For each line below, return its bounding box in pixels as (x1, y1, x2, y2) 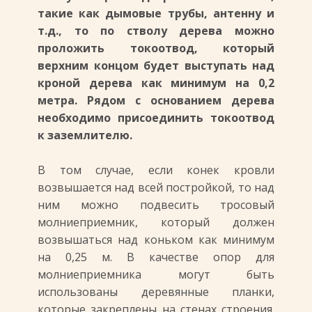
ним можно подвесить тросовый (38, 197, 274, 212)
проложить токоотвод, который (38, 40, 274, 56)
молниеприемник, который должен (38, 214, 274, 230)
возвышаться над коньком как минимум (38, 232, 274, 247)
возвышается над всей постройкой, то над (38, 180, 274, 195)
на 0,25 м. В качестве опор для (38, 249, 274, 265)
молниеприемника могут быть (38, 267, 274, 282)
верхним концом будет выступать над (38, 58, 274, 73)
